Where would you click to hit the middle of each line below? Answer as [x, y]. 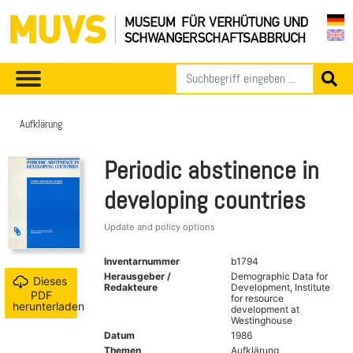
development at [265, 309]
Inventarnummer [142, 261]
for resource [257, 298]
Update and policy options [160, 227]
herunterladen [48, 307]
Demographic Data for [279, 276]
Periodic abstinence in [212, 170]
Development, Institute [280, 287]
